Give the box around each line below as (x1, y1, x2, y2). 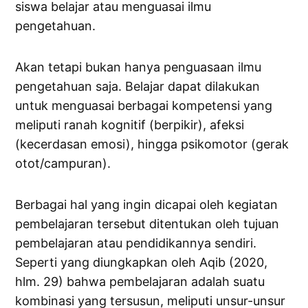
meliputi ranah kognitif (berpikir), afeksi (15, 118, 245, 133)
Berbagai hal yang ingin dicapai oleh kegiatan (15, 197, 278, 212)
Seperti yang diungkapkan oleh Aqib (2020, (15, 255, 268, 270)
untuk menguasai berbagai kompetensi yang (15, 98, 273, 113)
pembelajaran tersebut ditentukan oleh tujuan (15, 217, 280, 232)
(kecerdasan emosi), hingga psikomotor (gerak (15, 137, 289, 152)
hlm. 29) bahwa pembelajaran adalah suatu (15, 274, 265, 289)
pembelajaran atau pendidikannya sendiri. (15, 236, 257, 251)
